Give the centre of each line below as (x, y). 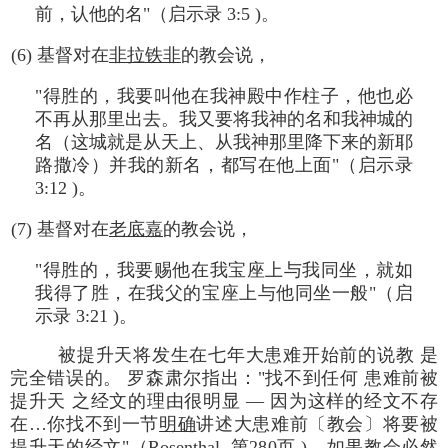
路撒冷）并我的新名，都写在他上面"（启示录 (224, 164)
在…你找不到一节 (85, 423)
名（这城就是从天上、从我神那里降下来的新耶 (224, 141)
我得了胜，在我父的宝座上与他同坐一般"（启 (224, 292)
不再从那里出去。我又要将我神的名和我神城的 (224, 118)
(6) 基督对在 (60, 54)
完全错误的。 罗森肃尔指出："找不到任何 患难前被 (224, 377)
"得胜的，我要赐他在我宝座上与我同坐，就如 (224, 269)
